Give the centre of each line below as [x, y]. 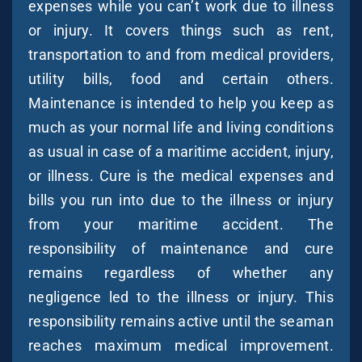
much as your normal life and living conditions [181, 127]
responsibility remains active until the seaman [181, 321]
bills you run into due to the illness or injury [181, 200]
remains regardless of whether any [181, 272]
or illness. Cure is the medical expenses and [181, 175]
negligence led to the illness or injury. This [181, 297]
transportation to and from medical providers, [181, 54]
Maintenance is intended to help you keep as [181, 103]
